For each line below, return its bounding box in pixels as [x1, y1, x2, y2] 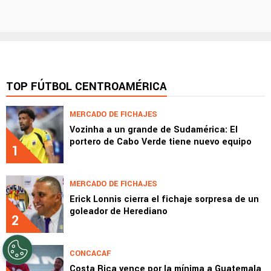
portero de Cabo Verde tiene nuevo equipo [70, 135, 252, 149]
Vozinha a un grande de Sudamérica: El [70, 123, 238, 137]
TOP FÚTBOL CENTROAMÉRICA [6, 79, 167, 95]
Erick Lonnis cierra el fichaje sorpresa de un [70, 193, 259, 206]
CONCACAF [70, 248, 111, 260]
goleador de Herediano [70, 205, 168, 218]
